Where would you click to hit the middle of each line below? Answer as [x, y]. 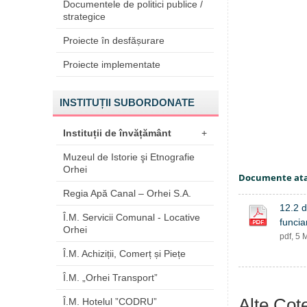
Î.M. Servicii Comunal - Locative [132, 217]
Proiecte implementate [112, 64]
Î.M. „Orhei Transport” [110, 278]
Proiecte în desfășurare [114, 40]
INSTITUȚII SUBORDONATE [127, 102]
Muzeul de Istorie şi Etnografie [129, 157]
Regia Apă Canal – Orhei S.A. [127, 193]
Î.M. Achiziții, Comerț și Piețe [124, 254]
